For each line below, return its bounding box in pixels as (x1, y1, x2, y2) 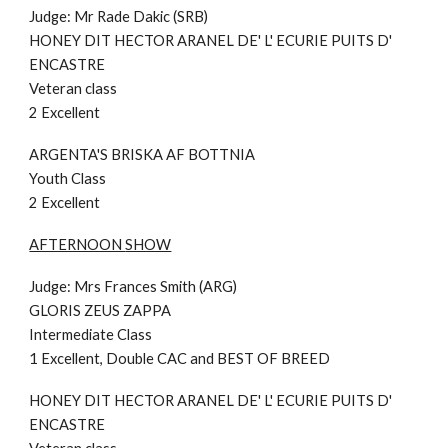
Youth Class (29, 169, 107, 187)
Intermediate (29, 325, 118, 343)
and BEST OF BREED (190, 349, 331, 367)
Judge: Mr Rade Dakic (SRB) (29, 7, 209, 25)
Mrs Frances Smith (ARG (74, 277, 234, 295)
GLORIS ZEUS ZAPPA (29, 301, 172, 319)
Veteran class (29, 79, 118, 97)
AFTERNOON (29, 235, 126, 253)
